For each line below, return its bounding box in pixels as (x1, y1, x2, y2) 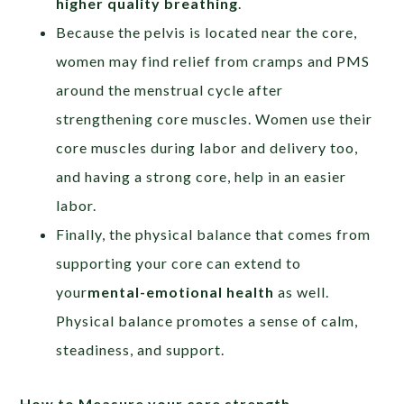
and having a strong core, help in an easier (56, 168, 347, 186)
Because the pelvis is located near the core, (56, 23, 358, 41)
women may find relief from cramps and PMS (56, 52, 371, 70)
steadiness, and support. (56, 341, 225, 359)
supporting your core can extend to (56, 254, 302, 272)
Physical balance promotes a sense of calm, (56, 312, 359, 330)
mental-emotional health (87, 283, 275, 301)
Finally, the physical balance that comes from (56, 225, 372, 243)
